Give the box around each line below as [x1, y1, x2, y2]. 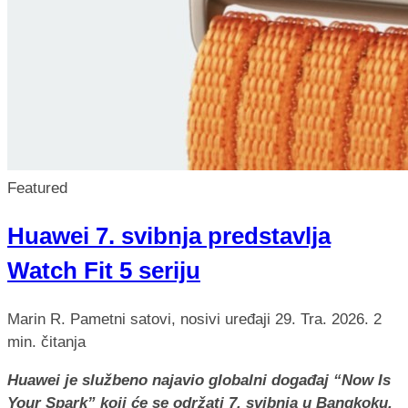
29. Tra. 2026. [275, 310, 373, 328]
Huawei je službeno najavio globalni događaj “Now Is [7, 371, 391, 389]
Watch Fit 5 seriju [7, 258, 200, 284]
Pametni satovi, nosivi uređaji [70, 310, 275, 328]
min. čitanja [7, 332, 86, 351]
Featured [7, 179, 67, 198]
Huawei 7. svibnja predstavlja [7, 223, 331, 250]
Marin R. [7, 310, 66, 328]
